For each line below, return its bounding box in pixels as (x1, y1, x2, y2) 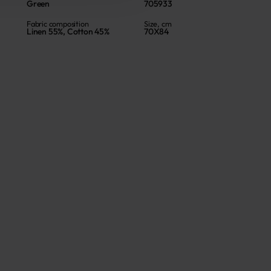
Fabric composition (27, 19, 89, 28)
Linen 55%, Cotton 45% (27, 26, 109, 37)
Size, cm (144, 19, 172, 28)
